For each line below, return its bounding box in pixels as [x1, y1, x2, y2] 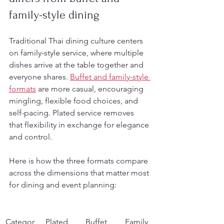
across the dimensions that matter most [9, 167, 151, 177]
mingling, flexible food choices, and [9, 95, 140, 105]
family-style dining [9, 7, 99, 21]
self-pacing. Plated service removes [9, 107, 136, 117]
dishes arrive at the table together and [9, 59, 145, 69]
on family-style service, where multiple [9, 47, 145, 57]
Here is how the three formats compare [9, 155, 150, 165]
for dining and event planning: [9, 179, 116, 189]
